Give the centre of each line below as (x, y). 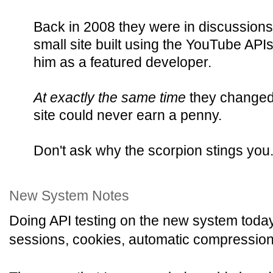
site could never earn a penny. (128, 115)
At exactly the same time (110, 97)
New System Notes (69, 196)
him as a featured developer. (122, 62)
